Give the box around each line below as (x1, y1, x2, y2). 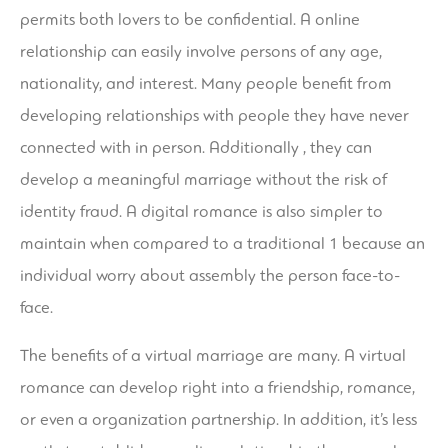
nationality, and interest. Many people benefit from (20, 73, 392, 95)
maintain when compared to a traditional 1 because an (20, 233, 425, 255)
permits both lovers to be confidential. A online (20, 9, 360, 31)
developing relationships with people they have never (20, 105, 409, 127)
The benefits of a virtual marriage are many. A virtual (20, 345, 406, 367)
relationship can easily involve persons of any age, (20, 41, 382, 63)
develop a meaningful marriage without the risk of (20, 169, 387, 191)
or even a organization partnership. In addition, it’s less (20, 409, 417, 431)
